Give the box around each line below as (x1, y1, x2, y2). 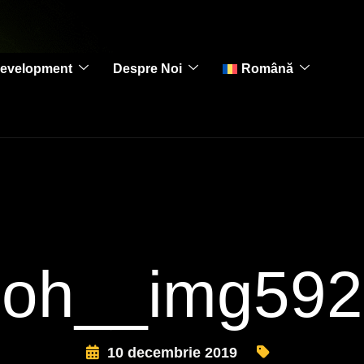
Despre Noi (113, 62, 182, 76)
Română (240, 62, 293, 76)
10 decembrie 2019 (107, 344, 237, 361)
